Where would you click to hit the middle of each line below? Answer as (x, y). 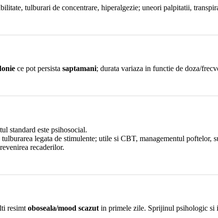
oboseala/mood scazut (63, 208)
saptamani (79, 69)
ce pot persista (39, 69)
